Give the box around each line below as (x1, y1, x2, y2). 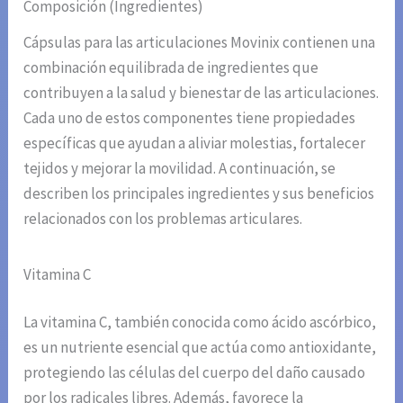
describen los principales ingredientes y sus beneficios (23, 183, 375, 203)
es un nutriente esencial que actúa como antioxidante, (23, 337, 377, 358)
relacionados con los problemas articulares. (23, 208, 303, 228)
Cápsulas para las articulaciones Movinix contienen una (23, 31, 376, 52)
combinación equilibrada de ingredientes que (23, 57, 319, 77)
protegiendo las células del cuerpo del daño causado (23, 363, 366, 383)
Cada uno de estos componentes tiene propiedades (23, 107, 356, 128)
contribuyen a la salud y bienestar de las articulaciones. (23, 82, 380, 103)
